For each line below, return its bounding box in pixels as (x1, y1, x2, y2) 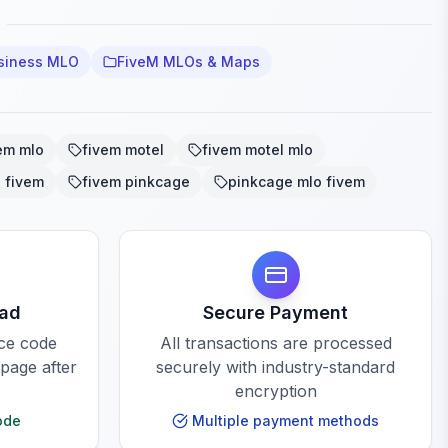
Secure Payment (203, 302, 348, 323)
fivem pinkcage (82, 173, 191, 190)
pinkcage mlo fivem (228, 173, 366, 190)
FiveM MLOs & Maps (117, 53, 261, 70)
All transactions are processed (159, 333, 392, 353)
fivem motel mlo (202, 141, 314, 158)
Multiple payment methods (192, 412, 379, 429)
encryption (234, 381, 317, 401)
